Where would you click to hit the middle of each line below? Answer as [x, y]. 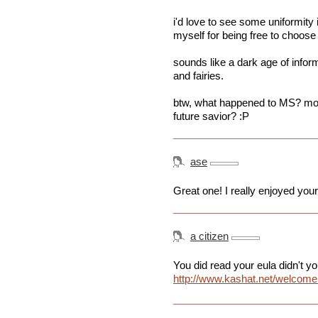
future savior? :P [211, 116]
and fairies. [198, 76]
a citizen [209, 236]
